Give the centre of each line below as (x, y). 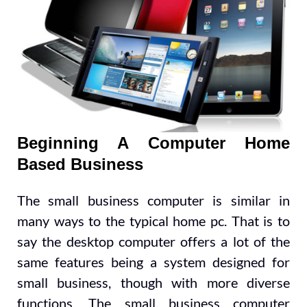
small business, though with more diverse (153, 282)
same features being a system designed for (153, 261)
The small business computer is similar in (153, 200)
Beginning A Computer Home (153, 143)
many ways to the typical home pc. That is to (153, 220)
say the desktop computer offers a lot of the (153, 241)
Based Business (80, 164)
